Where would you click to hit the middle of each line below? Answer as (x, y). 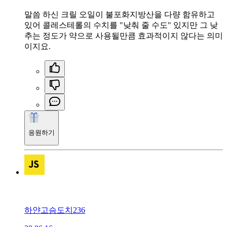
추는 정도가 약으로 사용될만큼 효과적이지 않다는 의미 (124, 36)
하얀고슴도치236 (55, 210)
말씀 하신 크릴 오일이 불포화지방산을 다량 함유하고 (120, 15)
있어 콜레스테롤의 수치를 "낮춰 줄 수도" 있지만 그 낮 (121, 25)
